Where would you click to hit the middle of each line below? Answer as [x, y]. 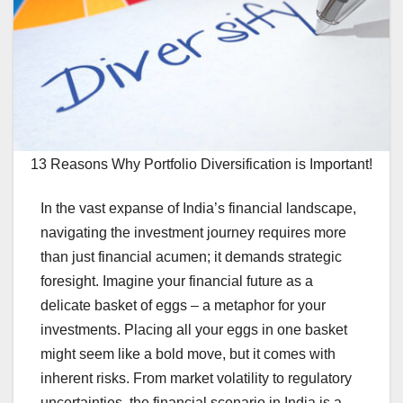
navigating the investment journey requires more [193, 232]
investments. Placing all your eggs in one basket [194, 329]
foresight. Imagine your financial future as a [177, 281]
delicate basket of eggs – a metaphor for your [183, 305]
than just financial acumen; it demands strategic [191, 256]
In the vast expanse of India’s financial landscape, [198, 208]
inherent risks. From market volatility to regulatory [196, 378]
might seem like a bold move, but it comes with [188, 354]
